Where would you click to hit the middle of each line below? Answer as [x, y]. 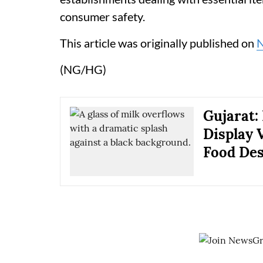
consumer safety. [102, 16]
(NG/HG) [83, 69]
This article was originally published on [158, 43]
